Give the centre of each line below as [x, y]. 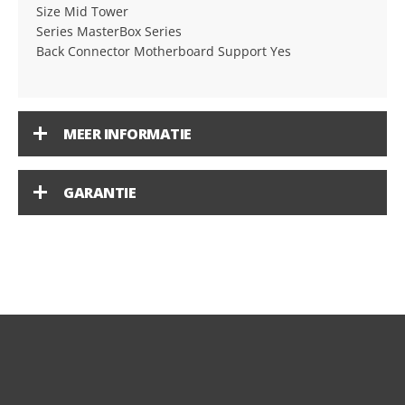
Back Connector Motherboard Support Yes [164, 51]
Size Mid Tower [82, 11]
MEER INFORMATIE [127, 134]
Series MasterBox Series [109, 31]
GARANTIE [100, 193]
